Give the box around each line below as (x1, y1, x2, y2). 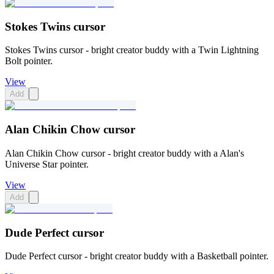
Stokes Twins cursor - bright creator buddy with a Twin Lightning (5, 45, 259, 56)
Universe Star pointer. (5, 158, 89, 169)
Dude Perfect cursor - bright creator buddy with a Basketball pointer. (5, 251, 268, 262)
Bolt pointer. (5, 56, 53, 67)
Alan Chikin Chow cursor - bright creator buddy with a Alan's (5, 147, 244, 158)
